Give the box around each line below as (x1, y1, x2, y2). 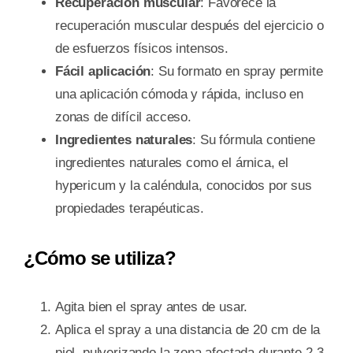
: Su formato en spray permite (150, 63, 323, 79)
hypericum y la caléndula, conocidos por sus (54, 177, 312, 193)
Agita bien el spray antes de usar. (54, 299, 248, 315)
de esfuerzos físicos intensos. (54, 40, 229, 56)
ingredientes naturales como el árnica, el (54, 154, 289, 170)
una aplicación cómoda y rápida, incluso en (54, 86, 303, 102)
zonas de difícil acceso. (54, 109, 191, 124)
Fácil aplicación (54, 63, 151, 79)
